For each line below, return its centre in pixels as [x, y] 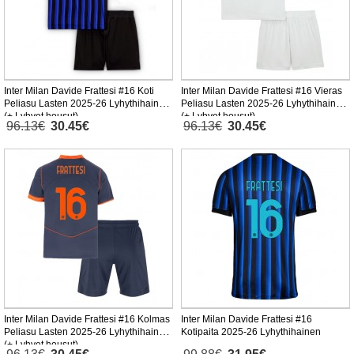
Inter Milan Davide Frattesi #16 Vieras [262, 91]
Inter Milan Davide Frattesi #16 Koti [79, 91]
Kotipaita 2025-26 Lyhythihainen [251, 332]
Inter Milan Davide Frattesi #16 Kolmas [87, 320]
